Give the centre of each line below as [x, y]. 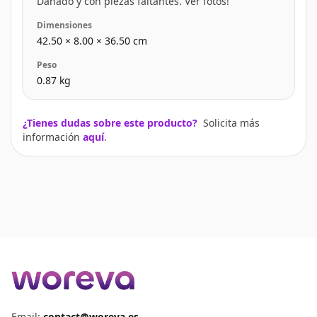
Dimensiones [64, 25]
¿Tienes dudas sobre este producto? [110, 123]
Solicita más [231, 123]
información [53, 137]
